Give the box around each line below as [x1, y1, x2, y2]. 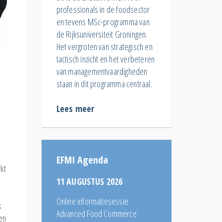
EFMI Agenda [56, 153, 108, 166]
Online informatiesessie [56, 195, 129, 207]
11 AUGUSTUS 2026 [56, 175, 123, 187]
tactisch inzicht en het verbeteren [56, 53, 155, 65]
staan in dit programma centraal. [56, 77, 152, 90]
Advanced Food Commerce [56, 207, 137, 220]
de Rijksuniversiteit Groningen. [56, 28, 148, 40]
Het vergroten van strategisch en [56, 40, 153, 53]
